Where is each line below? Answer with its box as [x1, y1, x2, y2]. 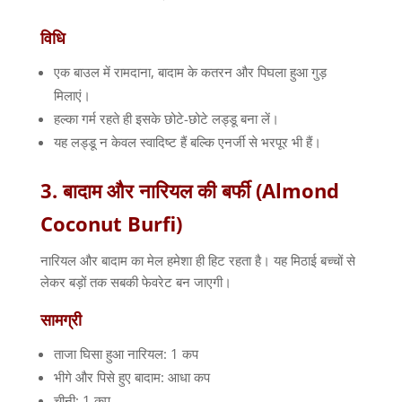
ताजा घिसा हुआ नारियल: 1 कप [53, 345, 198, 363]
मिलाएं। [53, 86, 91, 105]
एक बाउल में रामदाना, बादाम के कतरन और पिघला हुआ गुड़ [53, 63, 327, 82]
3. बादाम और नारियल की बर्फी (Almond [39, 177, 339, 205]
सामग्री [39, 309, 82, 331]
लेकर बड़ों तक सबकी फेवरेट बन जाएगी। [39, 273, 232, 292]
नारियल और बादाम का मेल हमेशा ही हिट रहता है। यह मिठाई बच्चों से [39, 251, 355, 270]
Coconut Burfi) [39, 210, 182, 238]
